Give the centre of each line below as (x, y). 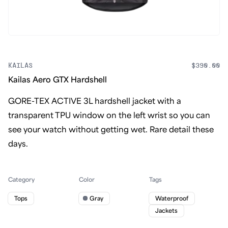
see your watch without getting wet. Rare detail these (111, 130)
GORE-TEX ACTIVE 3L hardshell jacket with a (95, 101)
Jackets (167, 211)
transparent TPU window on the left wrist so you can (109, 116)
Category (21, 180)
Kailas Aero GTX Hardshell (58, 80)
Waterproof (172, 198)
